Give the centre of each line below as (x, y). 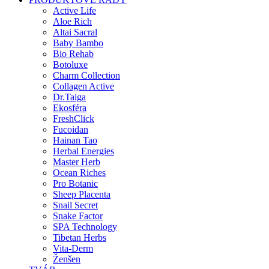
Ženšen (67, 259)
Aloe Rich (72, 22)
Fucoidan (71, 130)
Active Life (74, 11)
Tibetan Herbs (80, 238)
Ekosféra (70, 108)
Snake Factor (78, 216)
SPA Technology (85, 227)
